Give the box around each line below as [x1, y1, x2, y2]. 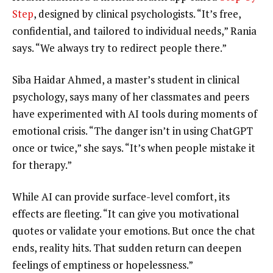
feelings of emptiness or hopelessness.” [12, 258, 193, 272]
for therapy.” [12, 158, 72, 172]
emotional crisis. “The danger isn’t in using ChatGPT [12, 124, 253, 138]
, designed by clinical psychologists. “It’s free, [34, 7, 241, 21]
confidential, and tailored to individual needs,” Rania [12, 24, 257, 38]
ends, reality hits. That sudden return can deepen [12, 241, 241, 255]
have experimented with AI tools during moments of [12, 107, 257, 121]
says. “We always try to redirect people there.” [12, 41, 227, 55]
